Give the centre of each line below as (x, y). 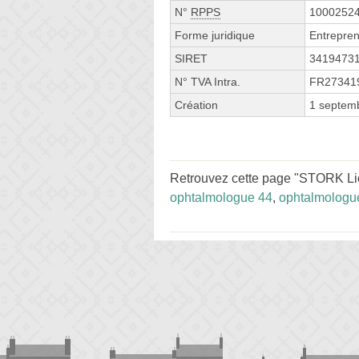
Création (196, 105)
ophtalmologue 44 (221, 197)
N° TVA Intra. (208, 81)
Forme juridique (215, 35)
